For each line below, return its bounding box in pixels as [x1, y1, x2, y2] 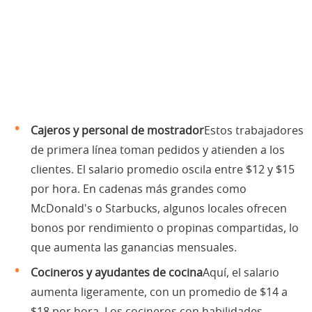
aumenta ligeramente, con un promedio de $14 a [31, 286, 288, 298]
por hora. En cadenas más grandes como [31, 183, 247, 195]
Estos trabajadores [204, 125, 304, 136]
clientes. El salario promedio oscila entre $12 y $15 [31, 164, 295, 175]
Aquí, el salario [203, 267, 279, 279]
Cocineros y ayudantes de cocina [31, 267, 203, 279]
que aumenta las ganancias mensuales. [31, 242, 237, 253]
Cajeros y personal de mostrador [31, 125, 204, 136]
